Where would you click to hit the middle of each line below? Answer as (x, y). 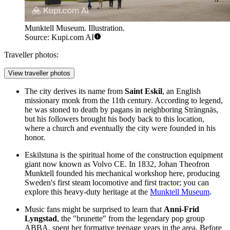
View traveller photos (39, 73)
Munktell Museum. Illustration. (75, 28)
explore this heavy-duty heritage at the (87, 192)
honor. (35, 138)
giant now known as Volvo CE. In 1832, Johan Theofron (117, 164)
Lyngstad (41, 219)
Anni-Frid (181, 209)
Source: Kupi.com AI (59, 37)
